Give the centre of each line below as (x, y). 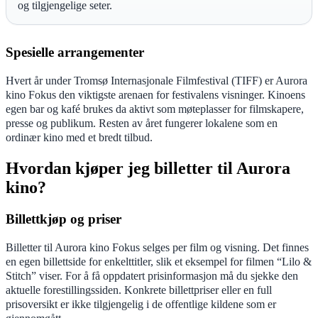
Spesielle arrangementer (75, 53)
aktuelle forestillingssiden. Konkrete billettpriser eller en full (139, 290)
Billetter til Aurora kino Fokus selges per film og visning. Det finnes (157, 247)
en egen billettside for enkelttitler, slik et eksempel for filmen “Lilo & (159, 261)
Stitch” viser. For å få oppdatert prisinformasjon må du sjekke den (152, 275)
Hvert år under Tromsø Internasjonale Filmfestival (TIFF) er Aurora (157, 80)
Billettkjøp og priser (64, 219)
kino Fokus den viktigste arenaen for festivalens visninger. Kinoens (155, 94)
